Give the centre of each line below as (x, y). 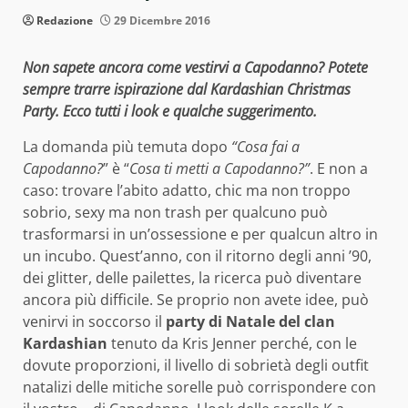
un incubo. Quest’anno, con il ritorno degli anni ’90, (197, 255)
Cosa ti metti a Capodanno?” (219, 168)
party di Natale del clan (250, 321)
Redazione (65, 20)
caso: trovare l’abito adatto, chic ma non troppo (187, 190)
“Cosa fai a (265, 146)
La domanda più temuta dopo (127, 146)
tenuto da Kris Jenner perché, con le (232, 343)
